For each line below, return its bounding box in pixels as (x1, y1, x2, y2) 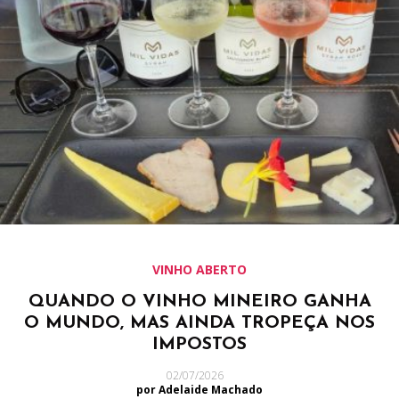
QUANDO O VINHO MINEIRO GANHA (28, 293, 371, 312)
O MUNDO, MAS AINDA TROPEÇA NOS (24, 314, 375, 333)
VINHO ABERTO (152, 261, 247, 279)
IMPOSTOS (152, 336, 247, 354)
